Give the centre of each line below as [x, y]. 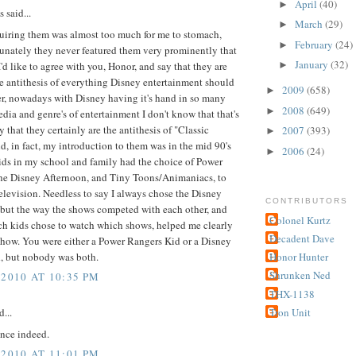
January [312, 65]
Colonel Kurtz [300, 220]
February [315, 44]
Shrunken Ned [300, 275]
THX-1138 [292, 294]
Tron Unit [290, 312]
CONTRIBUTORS [307, 201]
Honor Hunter [299, 257]
